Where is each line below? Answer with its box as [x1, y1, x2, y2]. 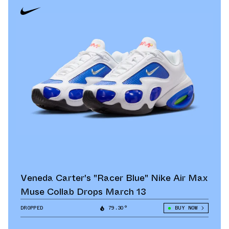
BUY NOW [174, 204, 197, 212]
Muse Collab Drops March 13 [20, 185, 146, 199]
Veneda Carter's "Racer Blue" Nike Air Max [20, 171, 208, 185]
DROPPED [20, 204, 43, 212]
